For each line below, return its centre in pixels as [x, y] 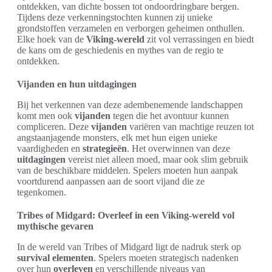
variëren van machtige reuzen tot [190, 127]
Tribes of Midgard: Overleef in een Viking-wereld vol [126, 216]
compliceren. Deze [54, 127]
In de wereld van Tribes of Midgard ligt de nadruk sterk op [129, 247]
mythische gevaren [55, 226]
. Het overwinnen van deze [178, 149]
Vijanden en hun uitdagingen [77, 84]
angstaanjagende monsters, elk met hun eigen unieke [117, 138]
